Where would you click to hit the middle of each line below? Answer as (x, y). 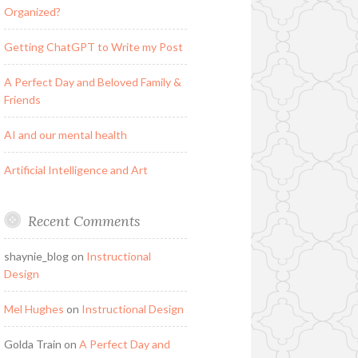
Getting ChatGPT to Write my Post (93, 46)
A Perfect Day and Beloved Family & (92, 82)
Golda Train (32, 344)
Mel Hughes (34, 308)
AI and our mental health (65, 134)
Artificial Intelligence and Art (76, 169)
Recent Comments (84, 221)
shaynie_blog (36, 256)
